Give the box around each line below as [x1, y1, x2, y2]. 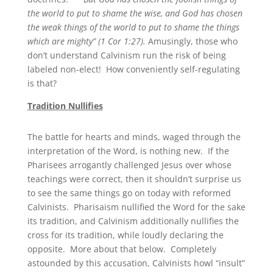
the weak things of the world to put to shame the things [27, 21, 239, 34]
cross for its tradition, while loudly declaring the [27, 229, 224, 241]
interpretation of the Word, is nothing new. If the [27, 145, 229, 157]
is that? [27, 77, 57, 90]
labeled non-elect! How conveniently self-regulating [27, 63, 240, 76]
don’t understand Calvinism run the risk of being [27, 49, 226, 62]
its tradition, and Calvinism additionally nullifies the [27, 215, 239, 227]
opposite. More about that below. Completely [27, 243, 216, 255]
